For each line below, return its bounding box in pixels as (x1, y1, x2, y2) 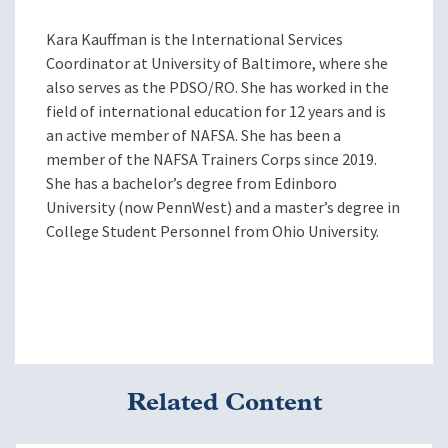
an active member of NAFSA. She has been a (46, 125, 341, 147)
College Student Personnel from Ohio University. (46, 221, 379, 243)
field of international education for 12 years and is (46, 101, 386, 123)
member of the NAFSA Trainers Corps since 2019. (46, 149, 377, 171)
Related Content (126, 390, 322, 416)
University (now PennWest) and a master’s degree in (46, 197, 400, 219)
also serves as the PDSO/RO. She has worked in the (46, 77, 389, 99)
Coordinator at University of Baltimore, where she (46, 53, 388, 75)
